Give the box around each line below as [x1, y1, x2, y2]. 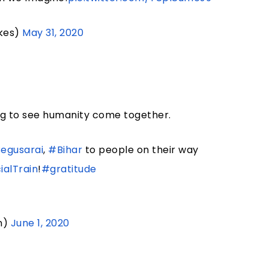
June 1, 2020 [10, 216, 70, 231]
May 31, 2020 [22, 26, 84, 40]
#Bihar [48, 143, 83, 157]
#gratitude [41, 162, 97, 177]
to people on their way [82, 143, 199, 157]
